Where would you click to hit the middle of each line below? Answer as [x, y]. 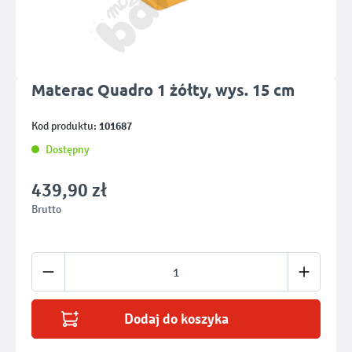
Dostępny [68, 150]
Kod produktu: [65, 126]
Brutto [46, 209]
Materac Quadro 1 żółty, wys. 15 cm [163, 90]
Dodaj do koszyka [176, 319]
